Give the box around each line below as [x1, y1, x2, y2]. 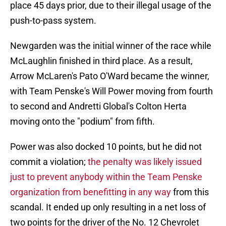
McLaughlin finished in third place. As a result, [10, 55, 193, 67]
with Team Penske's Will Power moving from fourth [10, 86, 213, 97]
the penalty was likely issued [88, 156, 202, 167]
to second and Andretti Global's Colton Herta [10, 101, 187, 112]
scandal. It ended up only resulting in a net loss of [10, 202, 206, 213]
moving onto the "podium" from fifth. [10, 116, 155, 127]
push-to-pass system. [10, 15, 96, 26]
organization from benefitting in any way [10, 187, 171, 198]
